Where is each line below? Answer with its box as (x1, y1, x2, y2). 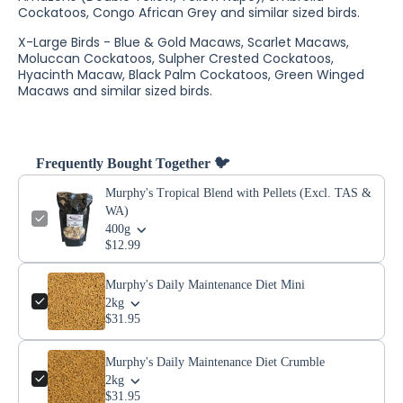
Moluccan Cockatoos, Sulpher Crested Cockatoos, (18, 49, 334, 67)
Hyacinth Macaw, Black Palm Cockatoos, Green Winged (18, 66, 364, 84)
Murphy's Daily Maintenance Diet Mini (105, 278, 305, 291)
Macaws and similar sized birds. (18, 82, 212, 100)
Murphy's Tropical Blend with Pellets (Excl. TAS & (105, 186, 372, 200)
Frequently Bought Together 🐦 (36, 156, 229, 171)
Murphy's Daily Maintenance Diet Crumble (105, 355, 325, 369)
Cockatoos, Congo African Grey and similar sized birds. (18, 4, 360, 22)
